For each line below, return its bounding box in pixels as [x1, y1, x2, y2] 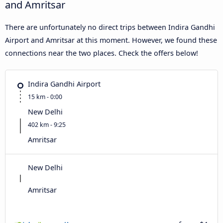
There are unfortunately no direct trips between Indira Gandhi [5, 22, 215, 32]
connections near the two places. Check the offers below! [5, 48, 198, 58]
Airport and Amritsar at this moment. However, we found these [5, 35, 217, 45]
